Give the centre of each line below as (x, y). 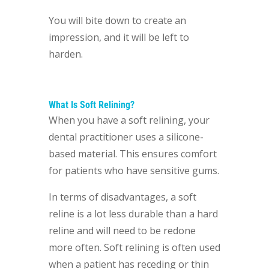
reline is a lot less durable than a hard (133, 214)
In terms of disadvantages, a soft (122, 197)
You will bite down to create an (117, 20)
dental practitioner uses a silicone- (126, 137)
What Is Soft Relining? (91, 105)
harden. (65, 54)
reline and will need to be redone (122, 231)
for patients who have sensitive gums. (134, 171)
